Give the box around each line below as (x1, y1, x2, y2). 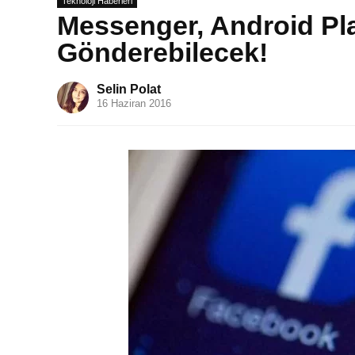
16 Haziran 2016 (97, 97, 171, 109)
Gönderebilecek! (57, 37, 268, 67)
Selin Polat (97, 82, 161, 96)
